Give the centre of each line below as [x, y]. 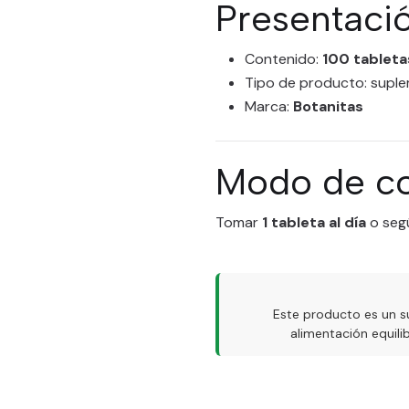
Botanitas [328, 106]
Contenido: [283, 59]
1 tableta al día [314, 222]
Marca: [269, 106]
